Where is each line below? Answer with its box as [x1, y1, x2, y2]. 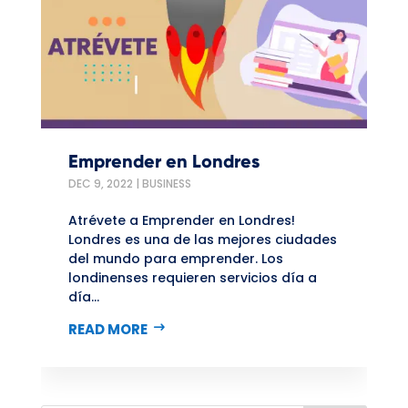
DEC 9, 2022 [67, 176, 133, 192]
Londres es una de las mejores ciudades [67, 230, 337, 250]
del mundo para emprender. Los [67, 250, 283, 269]
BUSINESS [141, 176, 191, 192]
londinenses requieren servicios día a [67, 269, 317, 288]
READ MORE [67, 320, 148, 340]
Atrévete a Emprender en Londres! [67, 211, 295, 230]
